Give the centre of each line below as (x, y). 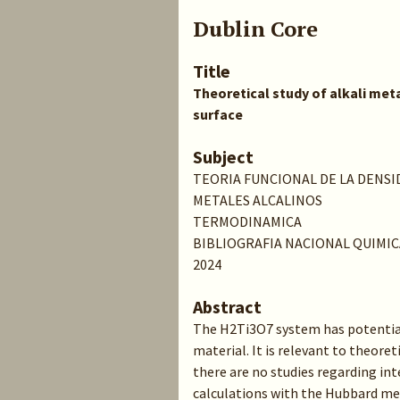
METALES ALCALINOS (258, 200)
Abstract (227, 307)
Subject (223, 157)
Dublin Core (255, 29)
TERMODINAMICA (247, 221)
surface (218, 114)
